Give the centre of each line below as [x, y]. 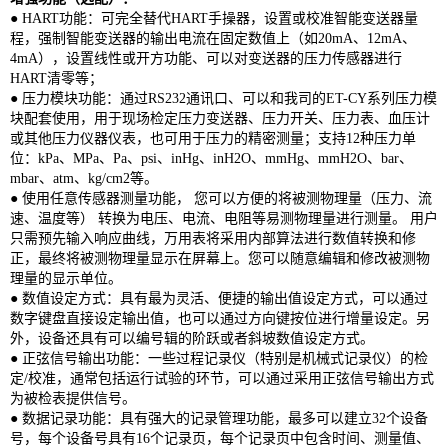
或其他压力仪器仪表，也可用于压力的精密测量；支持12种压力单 [213, 138]
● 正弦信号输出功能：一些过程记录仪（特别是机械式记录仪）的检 [219, 358]
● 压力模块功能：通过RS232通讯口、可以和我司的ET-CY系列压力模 [223, 98]
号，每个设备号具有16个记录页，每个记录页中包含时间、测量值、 [220, 438]
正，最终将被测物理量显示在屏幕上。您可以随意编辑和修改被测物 [220, 258]
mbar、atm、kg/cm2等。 [84, 178]
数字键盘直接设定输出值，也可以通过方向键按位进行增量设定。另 [220, 318]
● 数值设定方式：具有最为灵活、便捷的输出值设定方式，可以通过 [219, 298]
